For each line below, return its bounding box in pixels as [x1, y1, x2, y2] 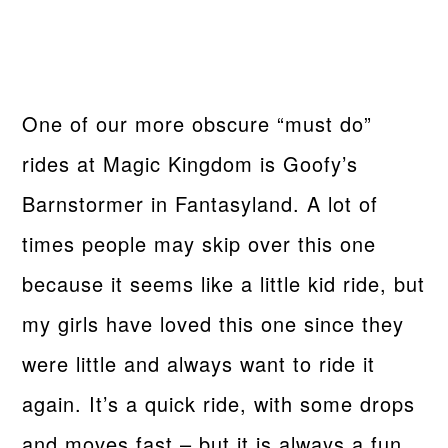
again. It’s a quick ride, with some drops [22, 388, 416, 418]
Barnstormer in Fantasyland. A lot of [22, 188, 379, 218]
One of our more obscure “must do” [22, 108, 373, 138]
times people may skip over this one [22, 228, 377, 258]
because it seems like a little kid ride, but [22, 268, 426, 298]
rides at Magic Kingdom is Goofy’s [22, 148, 359, 178]
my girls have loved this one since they [22, 308, 405, 338]
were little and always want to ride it [22, 348, 376, 378]
